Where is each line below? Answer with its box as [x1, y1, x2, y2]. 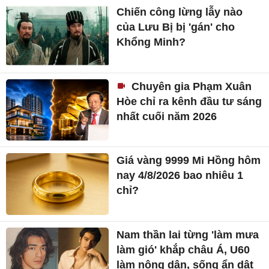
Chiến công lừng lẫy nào [116, 5, 243, 18]
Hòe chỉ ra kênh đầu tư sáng [116, 95, 262, 107]
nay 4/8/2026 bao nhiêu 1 [116, 169, 244, 182]
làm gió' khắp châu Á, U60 [116, 243, 250, 256]
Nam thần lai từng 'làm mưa [116, 228, 259, 241]
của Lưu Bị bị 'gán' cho [116, 20, 235, 33]
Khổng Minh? [116, 35, 186, 48]
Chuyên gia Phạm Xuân [128, 80, 252, 92]
